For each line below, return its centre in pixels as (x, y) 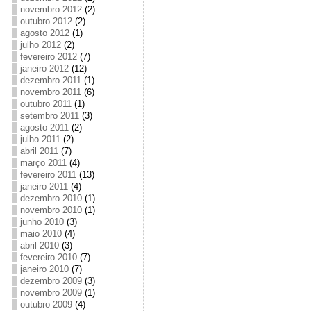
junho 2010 (42, 222)
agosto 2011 (44, 127)
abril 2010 (39, 245)
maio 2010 (41, 234)
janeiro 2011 (44, 186)
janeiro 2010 (44, 269)
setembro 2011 (49, 116)
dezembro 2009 (51, 281)
